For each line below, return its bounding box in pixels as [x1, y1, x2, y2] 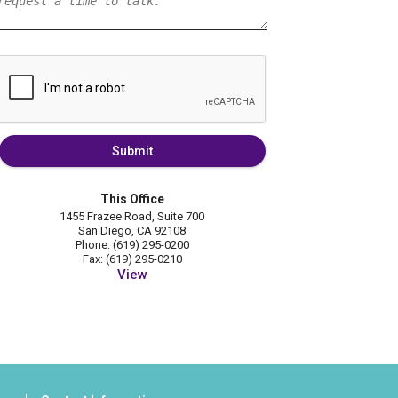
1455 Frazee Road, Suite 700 [60, 210, 205, 224]
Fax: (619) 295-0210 [82, 252, 182, 267]
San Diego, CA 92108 [78, 224, 187, 238]
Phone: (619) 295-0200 [75, 238, 189, 252]
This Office [99, 192, 164, 207]
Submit [111, 144, 153, 159]
